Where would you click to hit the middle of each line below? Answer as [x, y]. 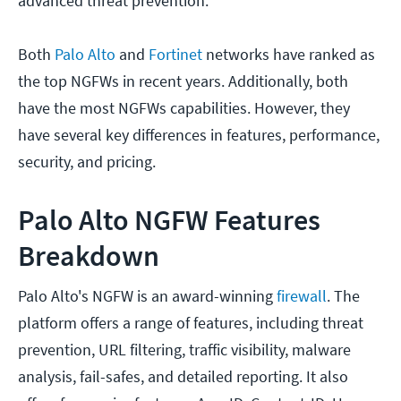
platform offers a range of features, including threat [191, 323]
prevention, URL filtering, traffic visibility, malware [184, 350]
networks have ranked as [289, 55]
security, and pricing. [90, 162]
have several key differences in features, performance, [199, 135]
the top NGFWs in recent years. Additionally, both [183, 81]
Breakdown [89, 256]
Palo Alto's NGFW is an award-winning [147, 296]
